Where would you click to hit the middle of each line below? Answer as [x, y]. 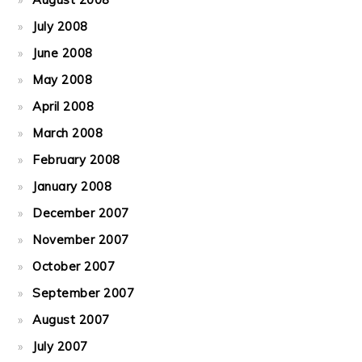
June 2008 [63, 53]
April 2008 [63, 106]
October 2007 [74, 266]
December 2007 [81, 213]
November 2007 [81, 240]
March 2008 [68, 133]
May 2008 [63, 80]
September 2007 [84, 293]
